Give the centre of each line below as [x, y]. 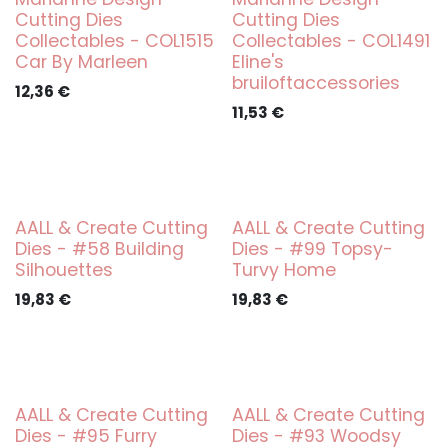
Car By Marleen [81, 62]
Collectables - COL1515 [114, 41]
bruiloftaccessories [315, 83]
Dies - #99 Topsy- [312, 249]
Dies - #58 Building [99, 249]
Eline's [257, 62]
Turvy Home [283, 270]
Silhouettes [64, 270]
